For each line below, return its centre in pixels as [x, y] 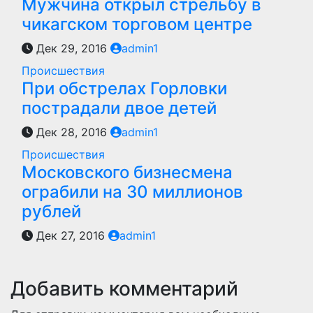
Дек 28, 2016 [72, 132]
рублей [51, 211]
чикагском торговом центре [137, 24]
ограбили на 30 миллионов [132, 192]
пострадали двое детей [119, 108]
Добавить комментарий [124, 289]
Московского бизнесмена [127, 172]
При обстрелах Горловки [124, 88]
